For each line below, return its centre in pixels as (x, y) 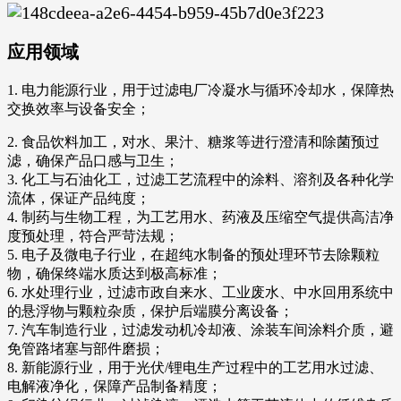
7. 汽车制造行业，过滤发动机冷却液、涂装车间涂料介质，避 (200, 329)
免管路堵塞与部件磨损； (86, 348)
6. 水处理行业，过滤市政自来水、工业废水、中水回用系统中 (200, 292)
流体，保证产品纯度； (79, 198)
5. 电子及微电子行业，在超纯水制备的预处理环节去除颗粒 (193, 254)
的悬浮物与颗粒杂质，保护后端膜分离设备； (150, 311)
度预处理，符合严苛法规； (93, 235)
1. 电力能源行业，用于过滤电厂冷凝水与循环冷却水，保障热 (200, 90)
